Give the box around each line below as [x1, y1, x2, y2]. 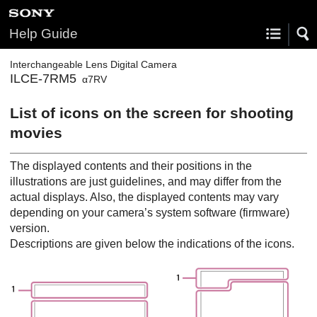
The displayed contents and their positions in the [10, 159, 252, 172]
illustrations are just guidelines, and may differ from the [10, 175, 282, 188]
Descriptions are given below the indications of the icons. [10, 237, 294, 250]
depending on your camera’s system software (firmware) [10, 206, 289, 219]
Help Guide [9, 26, 78, 41]
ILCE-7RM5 [10, 71, 76, 86]
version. [10, 221, 50, 234]
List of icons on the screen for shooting [10, 105, 294, 121]
